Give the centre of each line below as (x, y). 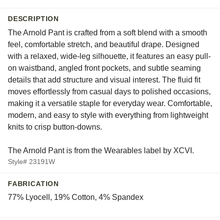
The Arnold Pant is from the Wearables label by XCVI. (101, 150)
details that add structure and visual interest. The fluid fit (104, 80)
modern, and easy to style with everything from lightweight (108, 115)
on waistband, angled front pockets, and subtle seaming (104, 68)
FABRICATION (33, 184)
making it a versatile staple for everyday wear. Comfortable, (110, 103)
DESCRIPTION (33, 19)
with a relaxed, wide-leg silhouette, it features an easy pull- (109, 56)
